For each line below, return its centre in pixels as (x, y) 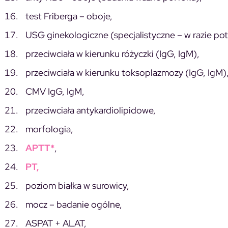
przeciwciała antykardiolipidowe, (91, 110)
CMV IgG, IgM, (55, 91)
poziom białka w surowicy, (77, 185)
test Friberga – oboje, (69, 16)
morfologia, (49, 129)
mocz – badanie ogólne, (74, 204)
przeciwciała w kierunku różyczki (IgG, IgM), (112, 53)
